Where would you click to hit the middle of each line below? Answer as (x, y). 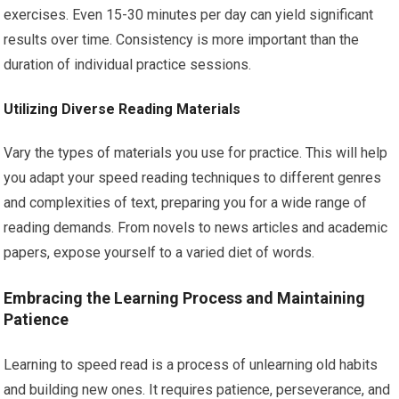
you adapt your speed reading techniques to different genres (193, 178)
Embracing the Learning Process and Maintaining (185, 298)
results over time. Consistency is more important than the (182, 40)
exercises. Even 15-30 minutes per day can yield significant (189, 15)
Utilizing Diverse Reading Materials (122, 110)
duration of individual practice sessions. (128, 65)
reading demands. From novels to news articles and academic (196, 228)
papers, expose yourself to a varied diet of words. (159, 253)
